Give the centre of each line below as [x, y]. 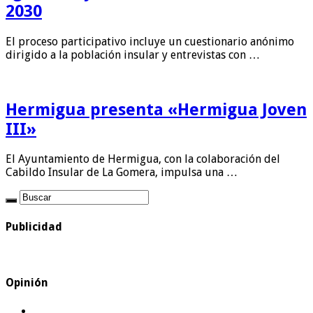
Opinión [27, 283]
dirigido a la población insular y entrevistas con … [133, 54]
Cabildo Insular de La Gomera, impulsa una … [122, 173]
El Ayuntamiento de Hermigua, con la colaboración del [143, 159]
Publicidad [34, 226]
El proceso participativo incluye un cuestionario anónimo [150, 41]
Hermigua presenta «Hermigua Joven [156, 109]
